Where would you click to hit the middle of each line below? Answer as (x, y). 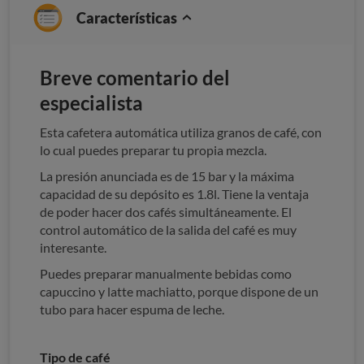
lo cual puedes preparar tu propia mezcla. (153, 150)
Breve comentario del (135, 78)
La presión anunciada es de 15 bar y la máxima (167, 176)
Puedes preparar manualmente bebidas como (166, 274)
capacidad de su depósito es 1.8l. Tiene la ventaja (174, 194)
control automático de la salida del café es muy (168, 230)
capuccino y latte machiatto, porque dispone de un (179, 292)
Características (128, 18)
